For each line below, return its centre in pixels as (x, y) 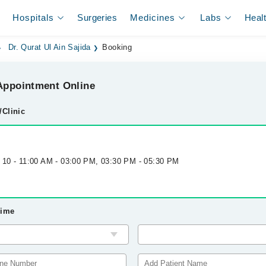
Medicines (153, 18)
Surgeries (97, 18)
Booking (117, 47)
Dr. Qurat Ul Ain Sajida (49, 47)
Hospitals (34, 18)
